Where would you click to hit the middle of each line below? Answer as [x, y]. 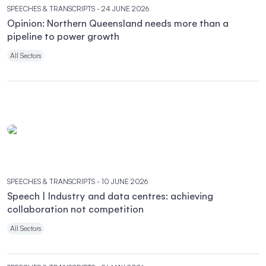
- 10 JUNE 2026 [122, 181]
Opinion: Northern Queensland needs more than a [118, 23]
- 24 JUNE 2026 [123, 9]
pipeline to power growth [63, 36]
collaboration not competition [75, 209]
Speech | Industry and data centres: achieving [110, 196]
